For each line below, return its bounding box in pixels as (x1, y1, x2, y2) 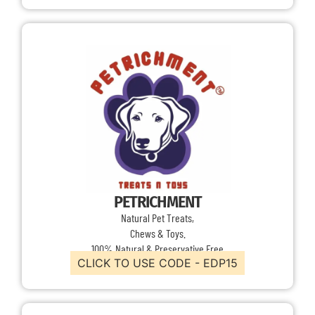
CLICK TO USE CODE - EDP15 (77, 255, 238, 270)
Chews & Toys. (129, 226, 186, 240)
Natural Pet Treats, (121, 211, 194, 225)
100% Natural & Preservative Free (91, 242, 224, 256)
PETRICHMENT (113, 192, 202, 212)
